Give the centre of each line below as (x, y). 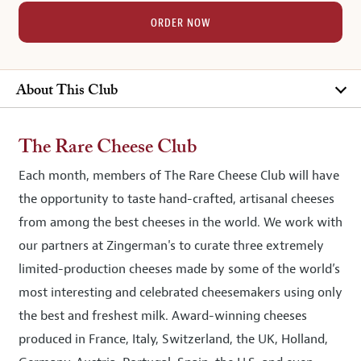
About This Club (67, 91)
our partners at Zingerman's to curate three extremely (171, 246)
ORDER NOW (180, 23)
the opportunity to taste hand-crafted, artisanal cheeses (176, 199)
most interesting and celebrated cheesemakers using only (180, 293)
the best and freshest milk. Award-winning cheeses (163, 316)
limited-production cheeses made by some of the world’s (179, 269)
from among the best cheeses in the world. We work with (180, 222)
